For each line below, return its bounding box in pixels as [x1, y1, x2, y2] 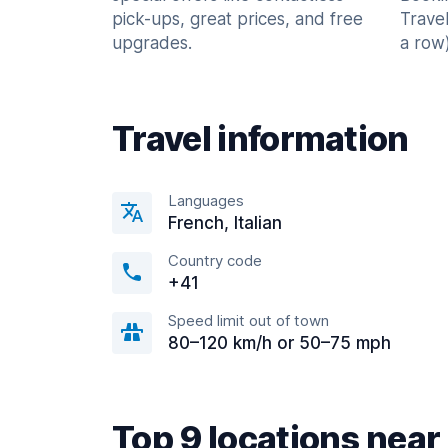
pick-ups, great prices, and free [112, 9, 363, 29]
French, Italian [168, 213, 282, 233]
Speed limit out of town [168, 311, 329, 330]
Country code [168, 251, 262, 270]
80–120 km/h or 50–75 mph [168, 333, 391, 353]
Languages [168, 191, 244, 210]
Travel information [112, 118, 409, 159]
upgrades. [112, 33, 192, 53]
